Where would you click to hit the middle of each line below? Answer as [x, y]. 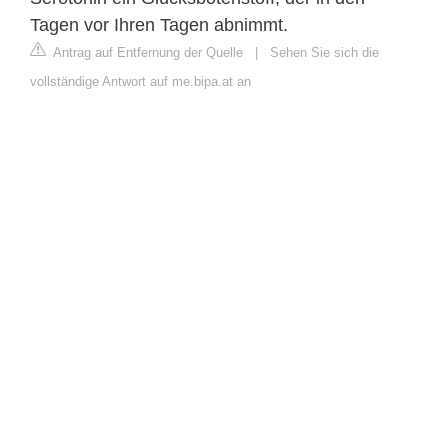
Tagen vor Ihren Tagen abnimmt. [159, 24]
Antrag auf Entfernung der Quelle [146, 52]
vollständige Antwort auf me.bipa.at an [140, 81]
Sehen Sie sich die [324, 52]
